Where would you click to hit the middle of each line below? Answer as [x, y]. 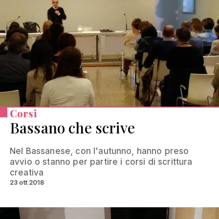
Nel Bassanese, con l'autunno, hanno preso [99, 151]
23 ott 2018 [27, 182]
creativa [27, 172]
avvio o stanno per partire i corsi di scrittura [101, 162]
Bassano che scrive [72, 127]
